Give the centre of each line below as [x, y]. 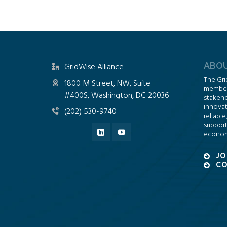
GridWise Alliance [94, 67]
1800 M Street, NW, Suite [107, 84]
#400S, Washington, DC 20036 [117, 96]
